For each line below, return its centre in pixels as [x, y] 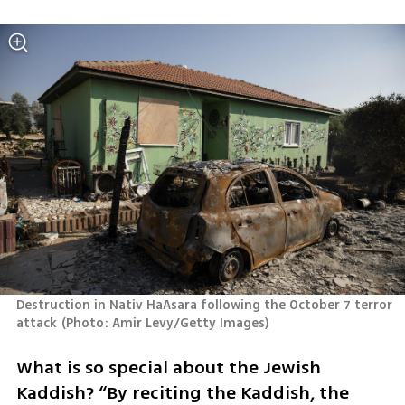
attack [36, 324]
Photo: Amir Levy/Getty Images [166, 324]
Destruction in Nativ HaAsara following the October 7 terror [204, 306]
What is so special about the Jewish [168, 367]
